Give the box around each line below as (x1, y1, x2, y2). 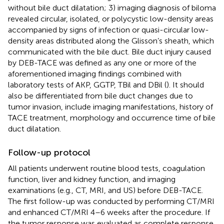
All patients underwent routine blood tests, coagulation (8, 163, 205, 173)
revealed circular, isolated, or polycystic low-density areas (8, 13, 213, 23)
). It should (166, 79, 204, 89)
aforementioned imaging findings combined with (8, 68, 181, 78)
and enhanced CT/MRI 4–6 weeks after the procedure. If (8, 207, 210, 217)
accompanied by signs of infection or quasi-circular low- (8, 24, 209, 34)
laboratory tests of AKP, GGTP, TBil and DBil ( (8, 79, 166, 89)
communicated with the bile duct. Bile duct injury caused (8, 46, 211, 56)
